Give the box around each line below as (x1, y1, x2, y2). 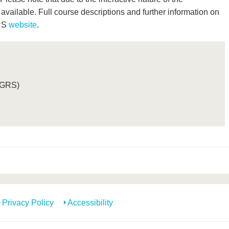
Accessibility (67, 198, 113, 207)
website (8, 20, 37, 29)
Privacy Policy (2, 198, 54, 207)
